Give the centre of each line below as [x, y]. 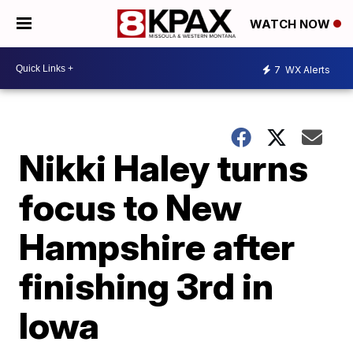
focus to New [131, 207]
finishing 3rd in [147, 286]
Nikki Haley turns [164, 168]
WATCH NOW [292, 24]
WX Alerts [307, 69]
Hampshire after [157, 247]
